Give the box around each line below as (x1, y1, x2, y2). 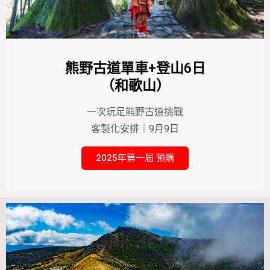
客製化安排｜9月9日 (91, 123, 179, 134)
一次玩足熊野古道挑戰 (87, 106, 183, 118)
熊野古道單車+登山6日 (64, 60, 206, 77)
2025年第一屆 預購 (96, 152, 174, 163)
